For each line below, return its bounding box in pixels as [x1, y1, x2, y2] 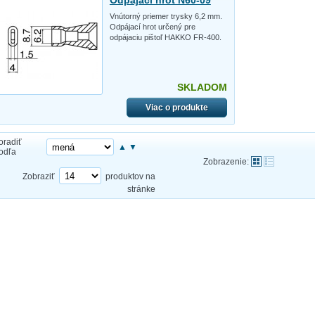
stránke [127, 184, 155, 194]
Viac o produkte [145, 102, 208, 112]
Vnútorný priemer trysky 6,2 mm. [109, 11, 222, 20]
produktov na [105, 171, 155, 181]
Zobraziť [22, 171, 55, 181]
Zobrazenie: [202, 156, 249, 167]
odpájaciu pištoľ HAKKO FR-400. [109, 32, 221, 41]
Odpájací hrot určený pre [109, 22, 195, 31]
